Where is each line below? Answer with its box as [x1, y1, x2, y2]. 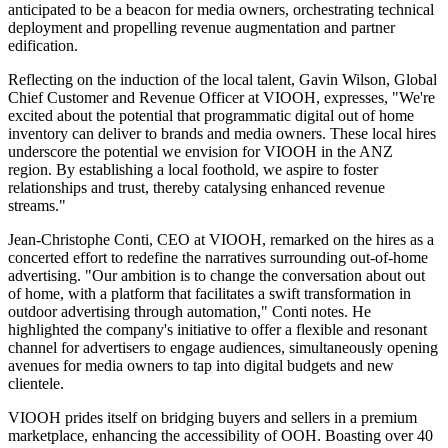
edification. [8, 37, 78, 55]
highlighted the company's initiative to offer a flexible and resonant [8, 321, 427, 339]
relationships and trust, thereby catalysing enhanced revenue [8, 179, 385, 197]
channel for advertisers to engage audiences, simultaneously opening [8, 339, 438, 357]
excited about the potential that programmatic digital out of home [8, 107, 414, 125]
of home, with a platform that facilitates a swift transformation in [8, 285, 411, 303]
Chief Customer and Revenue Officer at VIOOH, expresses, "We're [8, 89, 435, 107]
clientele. [8, 375, 64, 393]
